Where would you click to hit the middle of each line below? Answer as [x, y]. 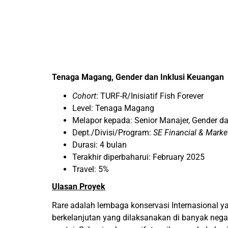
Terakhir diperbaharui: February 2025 [138, 157]
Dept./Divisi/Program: [113, 133]
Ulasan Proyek [79, 187]
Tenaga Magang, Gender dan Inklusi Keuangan [138, 77]
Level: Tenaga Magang [113, 108]
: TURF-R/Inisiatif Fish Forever [150, 96]
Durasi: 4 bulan [99, 145]
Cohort [84, 96]
